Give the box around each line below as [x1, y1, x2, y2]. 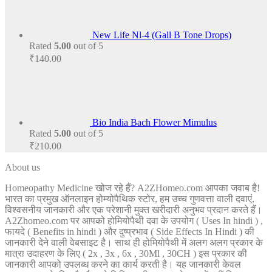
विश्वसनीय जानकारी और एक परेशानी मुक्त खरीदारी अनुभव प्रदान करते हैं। [5, 205, 262, 215]
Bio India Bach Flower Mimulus [92, 117, 217, 127]
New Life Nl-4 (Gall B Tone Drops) [92, 30, 231, 40]
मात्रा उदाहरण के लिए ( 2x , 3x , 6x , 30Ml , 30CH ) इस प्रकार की [5, 248, 247, 259]
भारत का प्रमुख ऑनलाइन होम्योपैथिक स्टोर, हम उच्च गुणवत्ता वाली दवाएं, [5, 194, 254, 204]
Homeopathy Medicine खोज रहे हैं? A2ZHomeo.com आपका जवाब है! [5, 183, 260, 193]
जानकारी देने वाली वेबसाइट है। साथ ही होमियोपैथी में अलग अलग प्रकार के [5, 237, 263, 248]
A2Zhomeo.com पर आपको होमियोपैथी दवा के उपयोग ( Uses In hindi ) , [5, 216, 263, 226]
